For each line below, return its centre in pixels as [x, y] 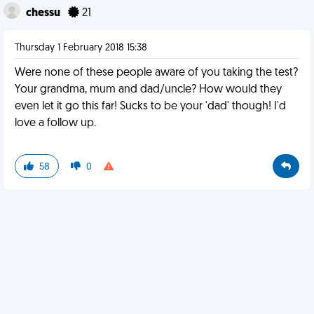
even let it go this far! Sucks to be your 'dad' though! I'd [150, 107]
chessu [44, 13]
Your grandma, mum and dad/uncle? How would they [148, 90]
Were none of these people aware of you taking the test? [156, 73]
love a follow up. [55, 123]
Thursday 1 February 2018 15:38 [81, 48]
